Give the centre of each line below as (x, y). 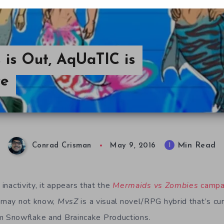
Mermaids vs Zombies (155, 185)
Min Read (195, 146)
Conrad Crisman (61, 146)
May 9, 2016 (133, 146)
